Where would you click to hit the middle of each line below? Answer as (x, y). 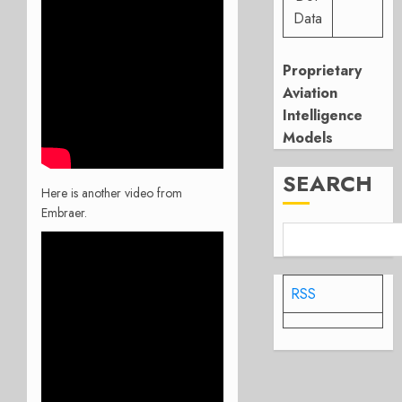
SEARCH (328, 184)
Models (308, 138)
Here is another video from (112, 192)
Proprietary (323, 70)
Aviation (310, 93)
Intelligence (323, 115)
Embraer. (64, 212)
